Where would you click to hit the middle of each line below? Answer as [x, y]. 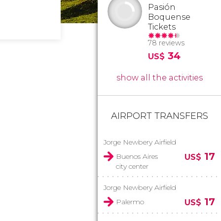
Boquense [169, 17]
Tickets [162, 27]
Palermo [130, 202]
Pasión [162, 7]
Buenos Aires [137, 156]
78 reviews [166, 43]
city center [132, 166]
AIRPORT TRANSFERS [159, 116]
